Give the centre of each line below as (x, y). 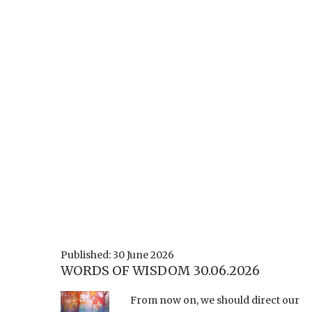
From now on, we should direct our (215, 300)
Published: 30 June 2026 (117, 255)
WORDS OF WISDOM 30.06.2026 (160, 270)
